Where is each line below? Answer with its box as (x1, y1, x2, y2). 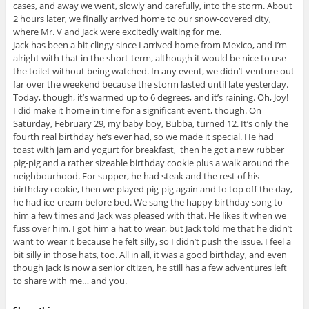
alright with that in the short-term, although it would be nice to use (12, 51, 286, 64)
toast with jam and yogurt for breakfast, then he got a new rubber (12, 143, 284, 156)
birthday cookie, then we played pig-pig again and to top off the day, (12, 182, 292, 195)
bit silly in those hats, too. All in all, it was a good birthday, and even (12, 248, 287, 261)
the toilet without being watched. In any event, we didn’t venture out (12, 64, 295, 77)
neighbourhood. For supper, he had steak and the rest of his (12, 169, 259, 182)
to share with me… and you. (12, 274, 127, 287)
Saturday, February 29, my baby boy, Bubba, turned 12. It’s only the (12, 117, 288, 130)
